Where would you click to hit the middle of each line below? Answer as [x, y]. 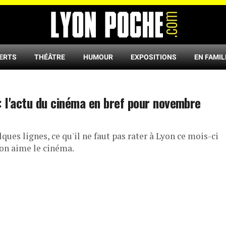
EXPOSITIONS [153, 57]
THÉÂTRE [50, 57]
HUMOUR [98, 57]
